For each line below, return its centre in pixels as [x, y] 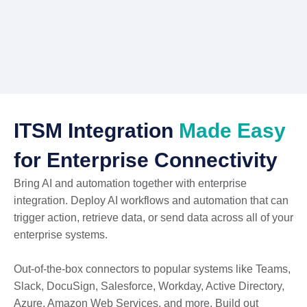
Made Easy [232, 131]
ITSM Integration [96, 131]
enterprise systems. [61, 235]
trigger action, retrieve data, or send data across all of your [153, 218]
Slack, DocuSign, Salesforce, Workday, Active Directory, [149, 286]
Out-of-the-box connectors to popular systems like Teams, [152, 269]
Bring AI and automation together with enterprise [130, 184]
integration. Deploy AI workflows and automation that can [151, 201]
